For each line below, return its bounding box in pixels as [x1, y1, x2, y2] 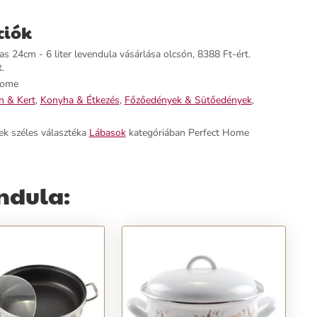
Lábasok [88, 126, 126, 139]
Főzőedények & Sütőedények [124, 93, 252, 107]
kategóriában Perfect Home [125, 126, 249, 139]
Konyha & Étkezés [40, 93, 120, 107]
